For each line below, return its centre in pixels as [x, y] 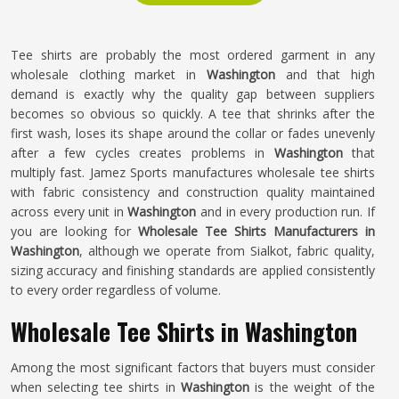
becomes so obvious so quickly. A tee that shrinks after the [193, 114]
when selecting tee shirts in [96, 387]
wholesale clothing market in [109, 74]
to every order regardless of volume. [116, 290]
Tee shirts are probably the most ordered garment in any [193, 55]
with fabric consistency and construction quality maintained [193, 192]
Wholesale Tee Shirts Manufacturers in [256, 231]
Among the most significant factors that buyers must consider [193, 367]
